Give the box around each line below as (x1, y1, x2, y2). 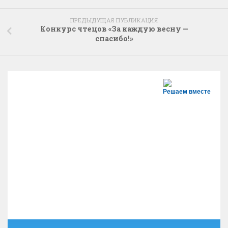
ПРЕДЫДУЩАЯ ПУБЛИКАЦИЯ (70, 16, 158, 24)
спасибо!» (95, 34, 133, 44)
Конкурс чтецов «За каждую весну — (40, 24, 188, 34)
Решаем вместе (163, 88, 211, 95)
